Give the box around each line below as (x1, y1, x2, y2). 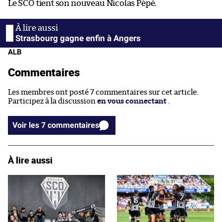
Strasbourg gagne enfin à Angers (15, 33, 141, 43)
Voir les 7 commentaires (48, 120, 99, 130)
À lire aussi (8, 154, 53, 166)
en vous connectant (97, 97, 166, 105)
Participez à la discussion (8, 97, 97, 105)
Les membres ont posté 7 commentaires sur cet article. (8, 88, 198, 96)
